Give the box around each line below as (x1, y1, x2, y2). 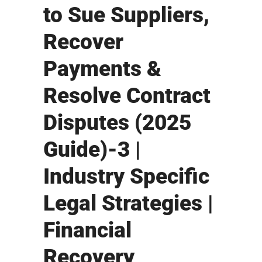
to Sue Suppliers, (43, 2, 209, 28)
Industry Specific (43, 164, 209, 189)
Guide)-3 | (43, 137, 140, 163)
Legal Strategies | (43, 191, 213, 216)
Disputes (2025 (43, 110, 191, 136)
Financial (43, 218, 132, 243)
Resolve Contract (43, 83, 211, 109)
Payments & (43, 56, 161, 82)
